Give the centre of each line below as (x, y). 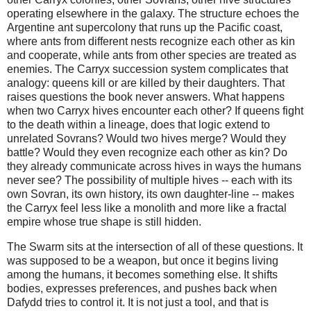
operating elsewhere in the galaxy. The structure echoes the (153, 13)
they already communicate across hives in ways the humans (154, 166)
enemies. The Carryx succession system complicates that (148, 69)
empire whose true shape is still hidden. (104, 221)
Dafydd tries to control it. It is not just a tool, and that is (138, 302)
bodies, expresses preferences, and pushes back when (142, 288)
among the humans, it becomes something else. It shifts (142, 274)
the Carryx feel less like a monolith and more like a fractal (147, 208)
